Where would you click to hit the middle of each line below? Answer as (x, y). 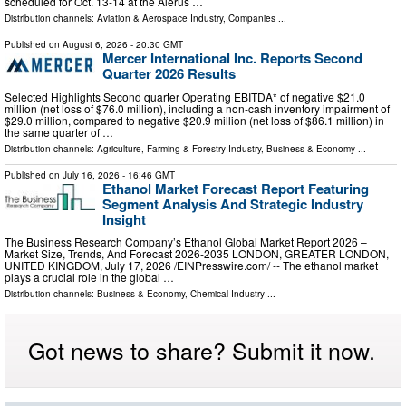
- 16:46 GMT (147, 174)
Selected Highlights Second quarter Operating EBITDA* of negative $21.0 (185, 96)
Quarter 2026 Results (169, 73)
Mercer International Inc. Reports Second (232, 58)
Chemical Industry (227, 294)
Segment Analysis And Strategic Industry (233, 203)
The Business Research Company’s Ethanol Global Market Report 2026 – (186, 242)
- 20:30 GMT (155, 44)
